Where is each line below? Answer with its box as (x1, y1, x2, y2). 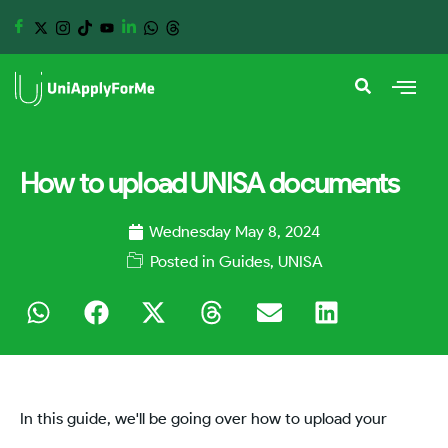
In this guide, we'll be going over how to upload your (20, 408, 387, 428)
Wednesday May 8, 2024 (149, 222, 320, 241)
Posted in (150, 252, 215, 271)
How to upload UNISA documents (20, 166, 400, 200)
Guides (219, 252, 270, 271)
